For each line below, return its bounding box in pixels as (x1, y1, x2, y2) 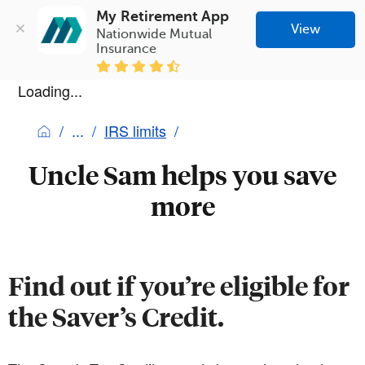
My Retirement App (96, 7, 230, 24)
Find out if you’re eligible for (8, 269, 350, 302)
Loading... (18, 79, 82, 101)
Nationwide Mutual (96, 26, 213, 42)
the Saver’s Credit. (8, 300, 224, 333)
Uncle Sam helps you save (29, 158, 336, 191)
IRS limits (104, 119, 166, 141)
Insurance (96, 41, 157, 56)
